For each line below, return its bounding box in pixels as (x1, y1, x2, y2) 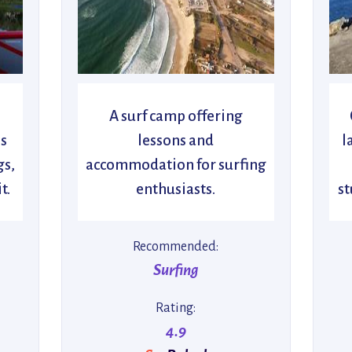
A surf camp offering (108, 107, 243, 124)
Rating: (156, 301, 196, 315)
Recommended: (133, 240, 219, 254)
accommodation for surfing (85, 156, 266, 173)
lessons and (137, 131, 214, 148)
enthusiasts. (136, 180, 216, 197)
